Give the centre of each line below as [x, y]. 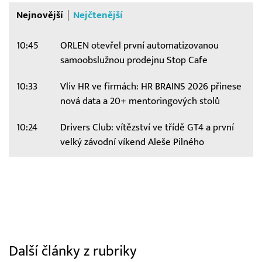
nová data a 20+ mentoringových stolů [140, 101]
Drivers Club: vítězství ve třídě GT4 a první [147, 127]
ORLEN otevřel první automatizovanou [139, 45]
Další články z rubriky [73, 251]
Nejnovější [39, 15]
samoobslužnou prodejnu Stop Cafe [134, 60]
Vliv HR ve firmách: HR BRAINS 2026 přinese [151, 86]
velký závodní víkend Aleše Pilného [132, 142]
